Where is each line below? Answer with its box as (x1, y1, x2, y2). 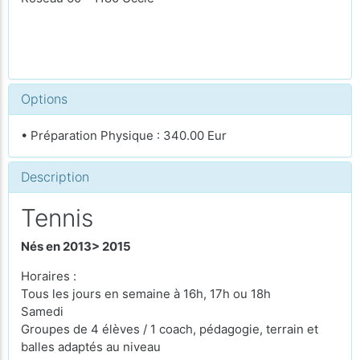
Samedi (21, 303, 63, 319)
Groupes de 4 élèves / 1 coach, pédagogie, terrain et (21, 321, 318, 337)
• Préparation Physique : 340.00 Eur (21, 128, 227, 143)
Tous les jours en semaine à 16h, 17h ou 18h (21, 285, 271, 301)
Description (21, 169, 89, 185)
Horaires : (21, 268, 80, 284)
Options (21, 91, 67, 107)
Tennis (21, 203, 93, 232)
